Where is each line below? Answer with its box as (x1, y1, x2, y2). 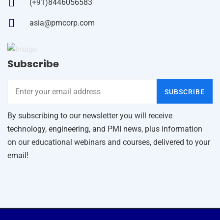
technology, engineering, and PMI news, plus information (7, 124, 202, 134)
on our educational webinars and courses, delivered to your (7, 137, 210, 147)
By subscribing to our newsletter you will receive (7, 110, 172, 120)
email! (7, 150, 28, 160)
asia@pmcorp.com (29, 18, 95, 28)
